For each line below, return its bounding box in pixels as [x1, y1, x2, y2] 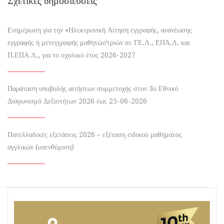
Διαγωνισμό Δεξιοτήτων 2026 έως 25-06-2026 [7, 96, 147, 105]
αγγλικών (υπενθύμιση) [7, 142, 74, 151]
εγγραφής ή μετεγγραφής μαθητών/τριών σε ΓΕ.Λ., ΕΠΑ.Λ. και [7, 38, 190, 46]
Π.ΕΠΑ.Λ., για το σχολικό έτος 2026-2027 [7, 50, 135, 59]
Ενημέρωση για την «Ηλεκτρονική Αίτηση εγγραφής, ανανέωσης [7, 25, 192, 34]
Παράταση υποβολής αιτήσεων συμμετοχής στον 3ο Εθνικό [7, 84, 178, 92]
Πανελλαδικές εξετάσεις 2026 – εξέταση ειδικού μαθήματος [7, 130, 182, 138]
